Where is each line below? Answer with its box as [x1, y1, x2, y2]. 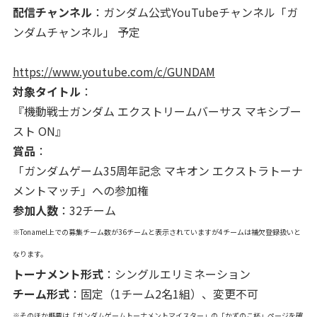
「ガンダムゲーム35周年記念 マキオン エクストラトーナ [12, 161, 303, 179]
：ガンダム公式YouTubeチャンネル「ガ [91, 3, 298, 21]
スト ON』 [12, 122, 67, 139]
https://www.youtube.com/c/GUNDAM [12, 62, 215, 80]
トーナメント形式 [12, 265, 103, 282]
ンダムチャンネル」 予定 [12, 23, 140, 40]
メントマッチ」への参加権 [12, 181, 149, 199]
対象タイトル [12, 82, 81, 100]
